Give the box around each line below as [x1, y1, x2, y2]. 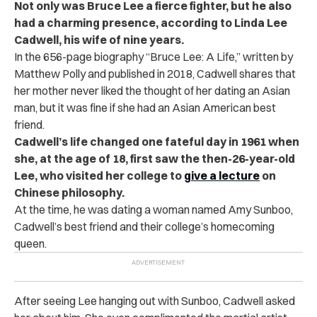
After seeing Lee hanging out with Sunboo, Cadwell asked [14, 294, 295, 308]
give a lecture [184, 168, 260, 183]
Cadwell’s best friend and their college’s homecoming [14, 219, 275, 234]
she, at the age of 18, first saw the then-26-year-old [14, 151, 295, 166]
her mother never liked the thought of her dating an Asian [14, 83, 290, 98]
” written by [236, 50, 293, 64]
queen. [14, 236, 47, 250]
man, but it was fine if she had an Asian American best [14, 100, 276, 115]
